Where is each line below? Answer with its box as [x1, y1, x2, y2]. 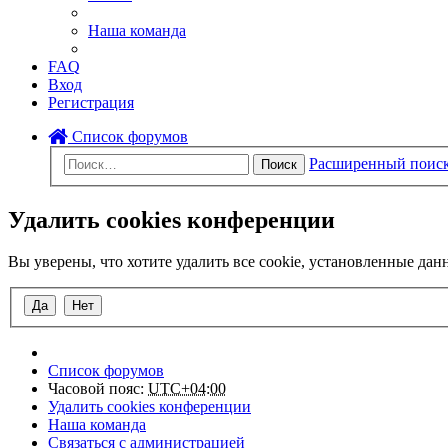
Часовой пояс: [48, 380, 148, 397]
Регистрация [48, 94, 134, 111]
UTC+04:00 [148, 380, 226, 397]
